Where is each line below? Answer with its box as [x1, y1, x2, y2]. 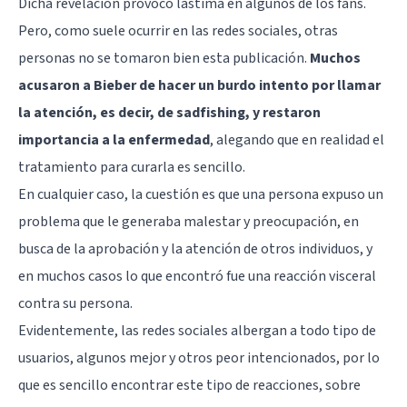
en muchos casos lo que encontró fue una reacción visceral [18, 265, 376, 286]
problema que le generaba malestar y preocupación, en [18, 211, 359, 232]
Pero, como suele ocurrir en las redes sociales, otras [18, 20, 338, 41]
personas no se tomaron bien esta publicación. [18, 47, 310, 68]
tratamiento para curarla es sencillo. [18, 156, 245, 177]
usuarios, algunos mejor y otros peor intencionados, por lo [18, 347, 380, 368]
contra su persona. [18, 293, 133, 313]
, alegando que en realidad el [210, 129, 384, 150]
